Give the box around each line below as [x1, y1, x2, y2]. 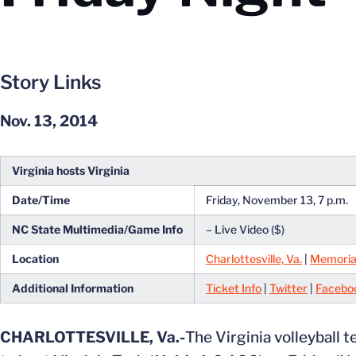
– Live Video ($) [206, 222, 284, 236]
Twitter [269, 281, 308, 295]
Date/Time [12, 193, 70, 207]
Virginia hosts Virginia [12, 164, 130, 177]
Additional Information [12, 281, 133, 295]
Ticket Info [206, 281, 261, 295]
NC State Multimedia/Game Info [12, 222, 183, 236]
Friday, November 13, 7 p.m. [206, 193, 348, 207]
